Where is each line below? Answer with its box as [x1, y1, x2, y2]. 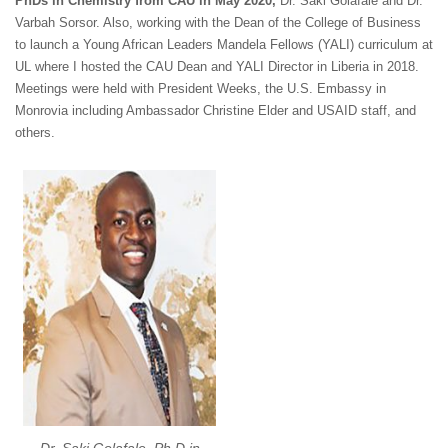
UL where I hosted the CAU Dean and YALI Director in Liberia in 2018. [15, 59, 419, 75]
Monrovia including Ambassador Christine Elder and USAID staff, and [15, 103, 416, 119]
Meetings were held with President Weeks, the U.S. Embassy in [15, 81, 386, 97]
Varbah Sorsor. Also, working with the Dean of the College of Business [15, 15, 421, 31]
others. [15, 125, 55, 141]
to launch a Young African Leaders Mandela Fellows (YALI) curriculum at [15, 37, 433, 53]
